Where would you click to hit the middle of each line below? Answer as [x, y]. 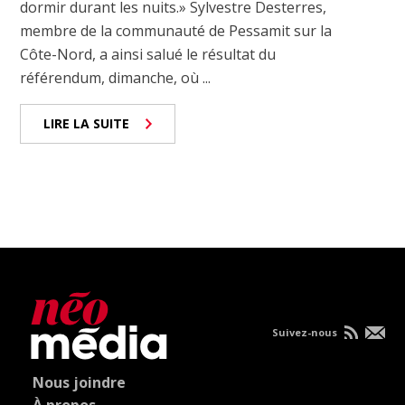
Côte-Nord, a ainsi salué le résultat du [148, 55]
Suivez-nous [306, 333]
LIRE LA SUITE [87, 124]
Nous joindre [80, 383]
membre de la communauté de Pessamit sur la [176, 31]
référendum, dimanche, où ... [116, 78]
